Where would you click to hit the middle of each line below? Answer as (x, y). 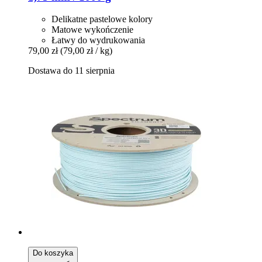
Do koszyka (53, 253)
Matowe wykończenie (92, 30)
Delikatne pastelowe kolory (102, 19)
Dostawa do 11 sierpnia (71, 71)
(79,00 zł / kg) (86, 51)
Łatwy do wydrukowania (98, 40)
